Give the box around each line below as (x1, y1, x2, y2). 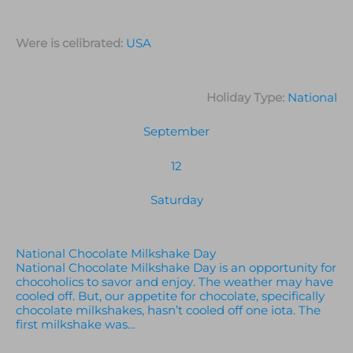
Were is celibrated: (16, 35, 126, 50)
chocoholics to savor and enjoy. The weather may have (16, 274, 333, 289)
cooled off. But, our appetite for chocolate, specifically (16, 288, 325, 303)
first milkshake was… (16, 317, 136, 332)
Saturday (150, 192, 203, 207)
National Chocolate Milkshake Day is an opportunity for (16, 260, 336, 275)
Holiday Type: (206, 90, 288, 105)
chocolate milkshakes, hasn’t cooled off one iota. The (16, 303, 321, 318)
